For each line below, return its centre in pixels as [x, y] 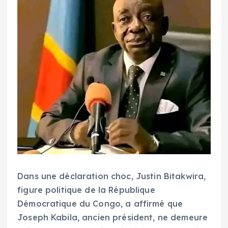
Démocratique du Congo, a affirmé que [100, 203]
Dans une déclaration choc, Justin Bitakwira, [112, 176]
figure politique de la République [86, 190]
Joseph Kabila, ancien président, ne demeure [113, 217]
